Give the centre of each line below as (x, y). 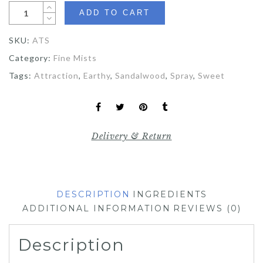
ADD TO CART (115, 13)
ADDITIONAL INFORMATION (96, 208)
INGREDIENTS (170, 194)
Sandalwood (140, 75)
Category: (31, 58)
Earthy (97, 75)
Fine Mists (75, 58)
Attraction (56, 75)
